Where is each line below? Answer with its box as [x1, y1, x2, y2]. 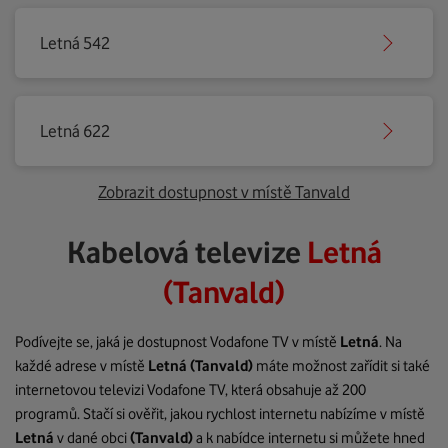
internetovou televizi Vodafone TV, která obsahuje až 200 [15, 381, 366, 399]
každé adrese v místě [15, 357, 148, 375]
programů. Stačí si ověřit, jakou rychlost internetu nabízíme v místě [15, 405, 425, 423]
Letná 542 [40, 33, 110, 53]
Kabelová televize [66, 234, 307, 270]
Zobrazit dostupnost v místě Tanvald [98, 182, 350, 202]
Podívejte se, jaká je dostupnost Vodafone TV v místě [15, 333, 340, 351]
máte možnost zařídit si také [253, 357, 430, 375]
